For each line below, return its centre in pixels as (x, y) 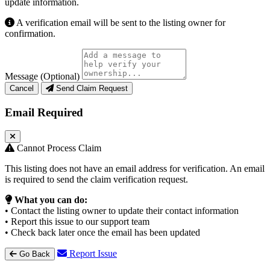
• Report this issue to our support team (77, 222)
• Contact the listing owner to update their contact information (122, 211)
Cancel (22, 88)
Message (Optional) (43, 76)
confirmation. (30, 33)
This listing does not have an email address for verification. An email (135, 169)
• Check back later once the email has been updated (102, 233)
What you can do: (51, 200)
